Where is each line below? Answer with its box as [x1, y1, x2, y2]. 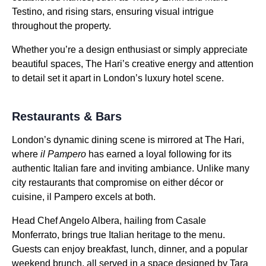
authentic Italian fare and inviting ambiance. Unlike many [12, 163, 249, 173]
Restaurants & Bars [12, 109, 122, 123]
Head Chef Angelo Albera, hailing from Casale [12, 215, 206, 226]
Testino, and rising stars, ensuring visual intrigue [12, 6, 214, 17]
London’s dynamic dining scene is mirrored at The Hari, [12, 134, 244, 145]
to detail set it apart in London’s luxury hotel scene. [12, 72, 224, 83]
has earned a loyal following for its [86, 148, 232, 159]
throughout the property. [12, 20, 111, 31]
